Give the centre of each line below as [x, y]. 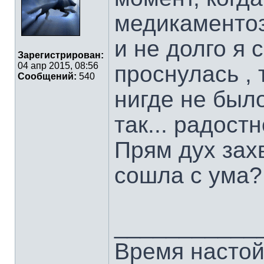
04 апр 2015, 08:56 [58, 66]
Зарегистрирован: [61, 55]
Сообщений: [47, 76]
